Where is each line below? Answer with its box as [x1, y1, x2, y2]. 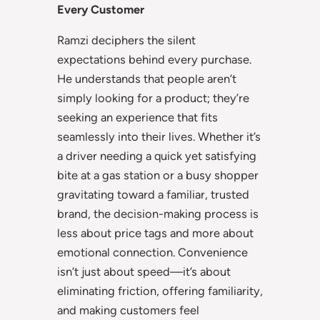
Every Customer [57, 1, 144, 16]
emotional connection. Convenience [57, 245, 248, 260]
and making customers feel [57, 303, 199, 318]
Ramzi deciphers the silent [57, 33, 196, 48]
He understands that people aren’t [57, 71, 236, 86]
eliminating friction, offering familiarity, [57, 284, 263, 299]
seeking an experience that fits [57, 110, 218, 125]
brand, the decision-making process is [57, 206, 259, 221]
